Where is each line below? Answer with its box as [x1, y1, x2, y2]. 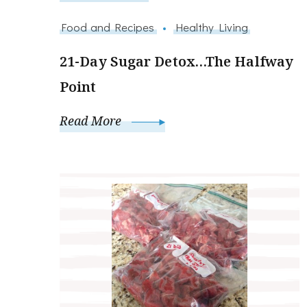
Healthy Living [175, 19, 249, 35]
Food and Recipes [62, 19, 155, 35]
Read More [60, 112, 125, 130]
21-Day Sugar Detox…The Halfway [60, 52, 294, 71]
